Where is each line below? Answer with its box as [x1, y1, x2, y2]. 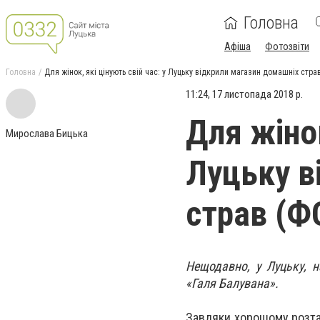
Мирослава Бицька [6, 127, 88, 140]
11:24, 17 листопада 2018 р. [186, 88, 303, 101]
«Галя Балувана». [186, 276, 279, 291]
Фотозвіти [265, 41, 309, 52]
